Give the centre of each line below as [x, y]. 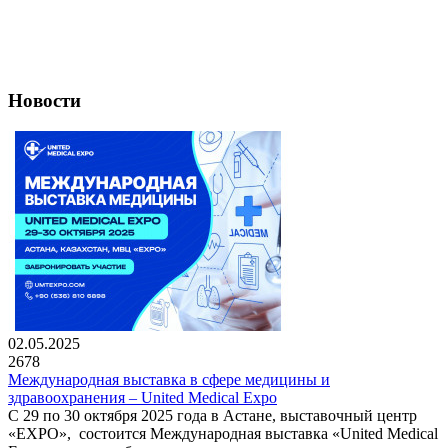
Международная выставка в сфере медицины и [169, 379]
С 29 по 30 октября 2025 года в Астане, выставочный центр [212, 415]
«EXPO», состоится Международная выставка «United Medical [223, 433]
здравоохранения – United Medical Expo [142, 397]
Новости [44, 101]
